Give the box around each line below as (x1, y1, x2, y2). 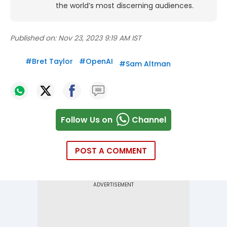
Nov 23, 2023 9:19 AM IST (58, 33, 141, 44)
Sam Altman (126, 59, 171, 69)
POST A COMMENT (75, 145, 147, 157)
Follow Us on (61, 113, 112, 126)
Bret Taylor (32, 56, 73, 67)
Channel (132, 113, 166, 126)
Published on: (10, 33, 56, 44)
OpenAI (86, 56, 113, 67)
